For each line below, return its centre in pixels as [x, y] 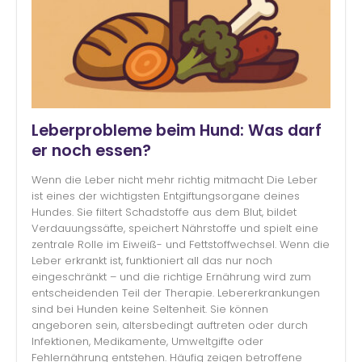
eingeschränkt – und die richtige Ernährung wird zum [171, 277]
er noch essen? [91, 150]
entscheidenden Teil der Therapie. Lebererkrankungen [176, 293]
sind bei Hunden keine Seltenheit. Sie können [150, 309]
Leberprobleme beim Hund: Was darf [177, 130]
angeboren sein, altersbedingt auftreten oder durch [170, 326]
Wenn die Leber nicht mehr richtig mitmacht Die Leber [175, 180]
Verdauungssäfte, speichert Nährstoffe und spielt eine [175, 229]
